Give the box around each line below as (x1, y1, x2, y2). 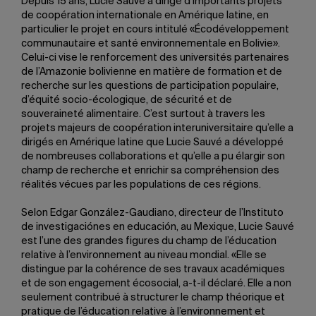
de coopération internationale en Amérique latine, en (21, 11, 269, 20)
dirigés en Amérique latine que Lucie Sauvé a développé (21, 138, 284, 147)
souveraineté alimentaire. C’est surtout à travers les (21, 109, 265, 119)
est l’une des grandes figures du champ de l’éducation (21, 236, 276, 246)
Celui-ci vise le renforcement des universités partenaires (21, 53, 289, 63)
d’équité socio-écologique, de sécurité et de (21, 95, 232, 105)
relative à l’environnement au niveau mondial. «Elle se (21, 250, 267, 260)
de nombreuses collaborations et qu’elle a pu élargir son (21, 152, 285, 162)
